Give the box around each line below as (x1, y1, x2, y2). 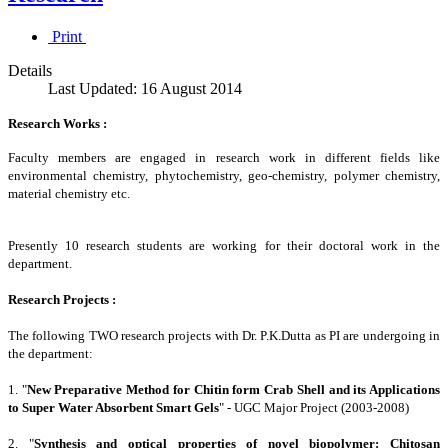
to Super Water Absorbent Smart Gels (8, 399, 219, 415)
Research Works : (8, 115, 107, 131)
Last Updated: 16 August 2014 (48, 79, 242, 97)
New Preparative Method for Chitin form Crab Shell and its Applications (26, 381, 441, 397)
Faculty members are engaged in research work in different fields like (8, 149, 440, 165)
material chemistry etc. (8, 185, 130, 201)
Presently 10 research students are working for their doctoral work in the (8, 237, 440, 253)
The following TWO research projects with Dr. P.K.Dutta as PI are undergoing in (8, 327, 440, 343)
